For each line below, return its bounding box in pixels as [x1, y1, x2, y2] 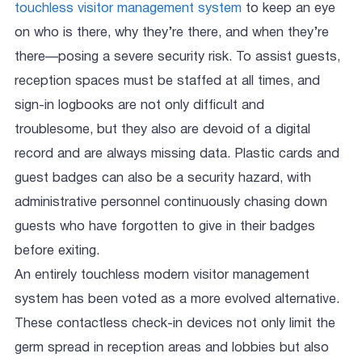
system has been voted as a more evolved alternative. [15, 293, 339, 306]
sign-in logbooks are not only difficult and [15, 99, 264, 112]
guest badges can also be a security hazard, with [15, 172, 311, 185]
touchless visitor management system [15, 2, 242, 15]
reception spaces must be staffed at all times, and [15, 75, 320, 88]
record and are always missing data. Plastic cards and [15, 148, 339, 161]
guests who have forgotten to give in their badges [15, 221, 315, 234]
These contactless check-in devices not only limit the [15, 318, 335, 330]
